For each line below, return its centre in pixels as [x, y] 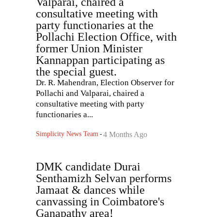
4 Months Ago [125, 135]
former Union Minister [89, 49]
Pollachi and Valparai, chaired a [90, 93]
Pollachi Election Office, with [106, 37]
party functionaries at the [95, 25]
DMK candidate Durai [88, 167]
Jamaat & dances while [90, 190]
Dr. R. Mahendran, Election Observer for [105, 83]
